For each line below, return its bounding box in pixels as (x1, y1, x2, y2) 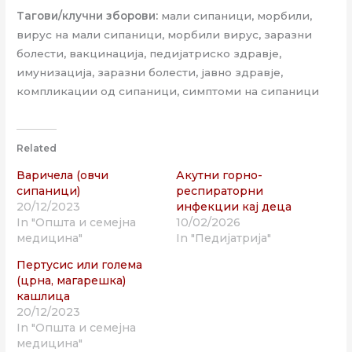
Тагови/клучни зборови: (16, 9, 159, 23)
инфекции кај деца (176, 199, 291, 214)
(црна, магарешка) (16, 273, 126, 288)
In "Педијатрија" (176, 230, 271, 245)
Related (16, 141, 57, 154)
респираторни (176, 183, 263, 198)
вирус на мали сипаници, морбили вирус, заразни (16, 28, 313, 42)
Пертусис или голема (16, 257, 143, 272)
